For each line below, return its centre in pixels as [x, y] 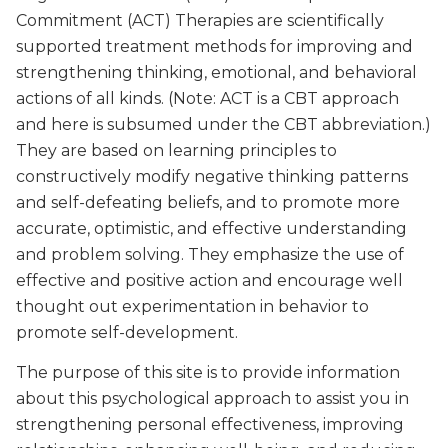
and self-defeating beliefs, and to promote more [207, 202]
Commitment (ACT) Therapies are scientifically [199, 20]
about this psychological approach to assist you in [212, 398]
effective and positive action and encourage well [209, 280]
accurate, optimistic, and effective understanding [211, 228]
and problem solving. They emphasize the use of [209, 254]
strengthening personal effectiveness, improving [209, 424]
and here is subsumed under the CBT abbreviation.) [223, 124]
